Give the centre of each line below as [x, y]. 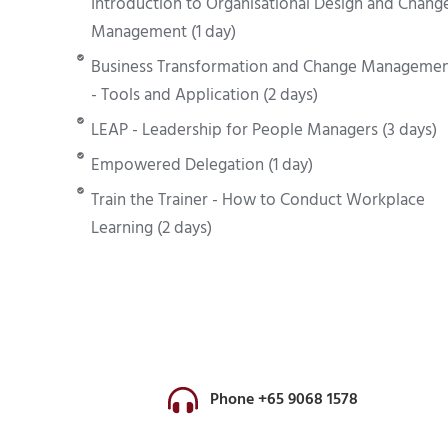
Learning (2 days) [151, 228]
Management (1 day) [163, 32]
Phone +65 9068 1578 [284, 400]
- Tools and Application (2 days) [204, 95]
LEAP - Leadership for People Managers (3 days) [263, 130]
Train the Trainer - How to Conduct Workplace [257, 200]
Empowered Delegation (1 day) [201, 165]
